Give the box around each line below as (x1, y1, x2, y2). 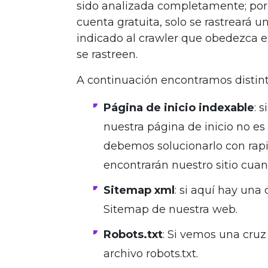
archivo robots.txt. (103, 247, 198, 261)
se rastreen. (77, 48, 138, 62)
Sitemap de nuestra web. (103, 203, 237, 217)
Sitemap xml (103, 184, 175, 197)
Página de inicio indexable (103, 101, 254, 115)
